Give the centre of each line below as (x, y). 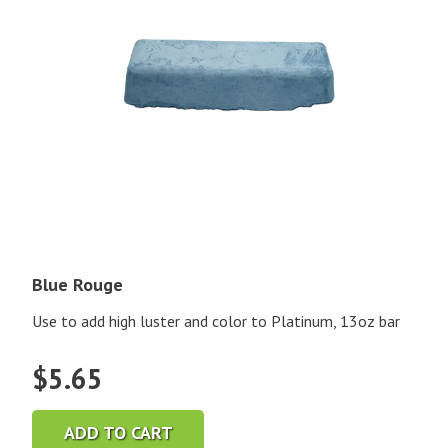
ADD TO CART (118, 432)
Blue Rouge (77, 285)
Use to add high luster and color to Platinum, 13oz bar (216, 321)
